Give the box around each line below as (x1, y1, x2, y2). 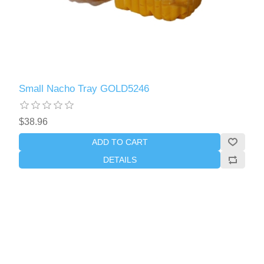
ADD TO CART (91, 137, 148, 147)
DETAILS (103, 155, 137, 165)
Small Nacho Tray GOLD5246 (19, 83, 150, 95)
